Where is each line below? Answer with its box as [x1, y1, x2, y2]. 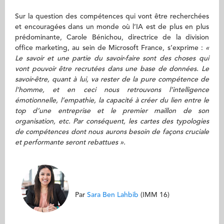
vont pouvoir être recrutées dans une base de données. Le [15, 65, 209, 72]
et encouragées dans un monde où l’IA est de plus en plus [15, 23, 209, 30]
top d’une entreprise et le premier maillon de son [15, 107, 209, 114]
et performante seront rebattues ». [15, 139, 125, 146]
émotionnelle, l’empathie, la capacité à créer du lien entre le [15, 97, 209, 104]
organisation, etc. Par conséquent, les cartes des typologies [15, 118, 209, 125]
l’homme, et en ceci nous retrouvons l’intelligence [15, 86, 209, 93]
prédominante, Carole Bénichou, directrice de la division [15, 34, 209, 41]
